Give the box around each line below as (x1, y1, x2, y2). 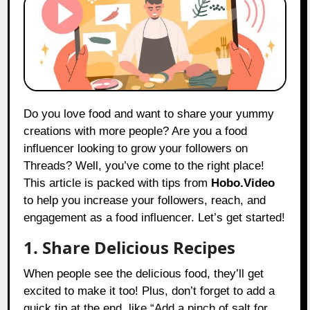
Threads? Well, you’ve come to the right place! (24, 159, 265, 173)
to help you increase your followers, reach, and (24, 194, 266, 208)
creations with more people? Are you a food (24, 125, 248, 138)
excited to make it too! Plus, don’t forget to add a (24, 284, 275, 298)
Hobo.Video (211, 176, 275, 190)
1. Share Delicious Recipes (24, 236, 236, 259)
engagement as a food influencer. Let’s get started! (24, 211, 286, 225)
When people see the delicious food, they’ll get (24, 267, 264, 281)
